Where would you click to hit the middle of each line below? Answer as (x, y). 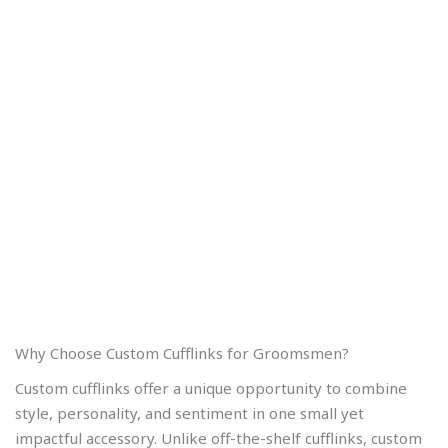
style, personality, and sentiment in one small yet (189, 413)
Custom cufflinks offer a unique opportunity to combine (211, 388)
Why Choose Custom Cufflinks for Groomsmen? (182, 352)
